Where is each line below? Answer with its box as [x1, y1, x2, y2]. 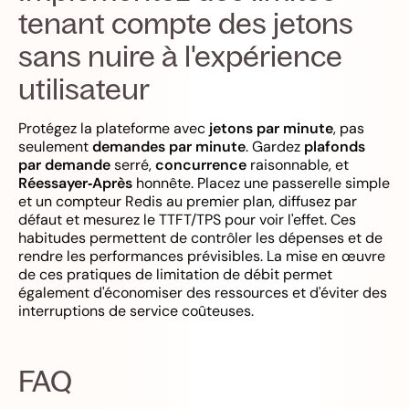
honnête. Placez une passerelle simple [132, 173, 390, 193]
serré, [110, 155, 155, 174]
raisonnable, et [246, 155, 349, 174]
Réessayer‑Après [18, 173, 132, 193]
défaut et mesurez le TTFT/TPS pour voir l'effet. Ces [18, 210, 356, 229]
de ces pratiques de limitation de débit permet [18, 265, 332, 284]
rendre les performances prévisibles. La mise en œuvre [18, 246, 385, 266]
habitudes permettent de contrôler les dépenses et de [18, 228, 383, 247]
